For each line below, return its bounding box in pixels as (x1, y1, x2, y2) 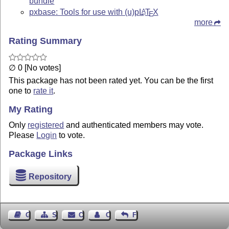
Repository (29, 172, 72, 181)
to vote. (57, 131, 85, 140)
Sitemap (52, 211, 78, 219)
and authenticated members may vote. (64, 121, 204, 130)
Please (9, 131, 37, 140)
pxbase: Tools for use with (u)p (29, 7, 140, 16)
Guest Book (25, 211, 62, 219)
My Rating (9, 104, 53, 114)
